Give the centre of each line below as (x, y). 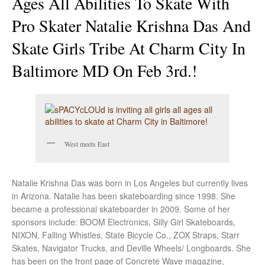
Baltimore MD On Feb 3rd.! (104, 70)
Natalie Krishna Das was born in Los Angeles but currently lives (130, 182)
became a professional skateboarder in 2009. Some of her (121, 209)
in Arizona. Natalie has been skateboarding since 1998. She (124, 195)
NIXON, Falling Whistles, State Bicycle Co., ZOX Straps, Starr (126, 235)
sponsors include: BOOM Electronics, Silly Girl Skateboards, (124, 222)
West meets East (87, 144)
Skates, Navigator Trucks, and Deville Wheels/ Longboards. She (131, 248)
